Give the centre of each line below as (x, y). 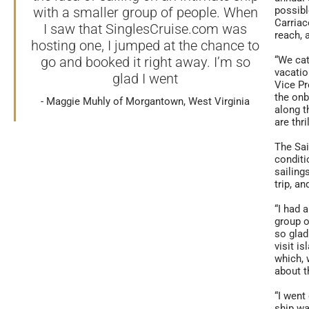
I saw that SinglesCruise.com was (145, 29)
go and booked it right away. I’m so (145, 62)
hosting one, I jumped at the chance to (145, 46)
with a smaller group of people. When (145, 12)
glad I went (145, 79)
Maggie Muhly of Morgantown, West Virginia (148, 101)
